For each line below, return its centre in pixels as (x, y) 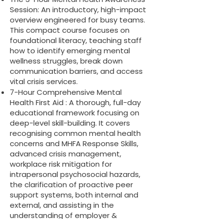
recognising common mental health (75, 133)
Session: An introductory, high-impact (78, 10)
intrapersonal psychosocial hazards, (75, 174)
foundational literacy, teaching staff (76, 40)
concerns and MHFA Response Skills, (74, 143)
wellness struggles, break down (66, 61)
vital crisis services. (44, 81)
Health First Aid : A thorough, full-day (75, 102)
